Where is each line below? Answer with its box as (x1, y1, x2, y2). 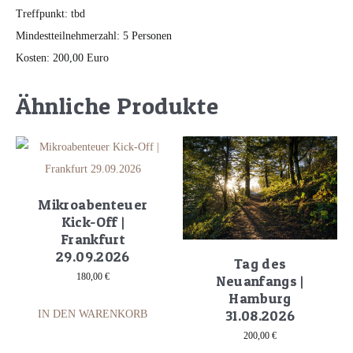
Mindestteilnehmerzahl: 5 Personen (16, 30, 172, 43)
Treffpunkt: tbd (16, 8, 85, 20)
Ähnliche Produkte (16, 91, 219, 121)
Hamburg (229, 289, 292, 307)
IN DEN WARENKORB (38, 308, 148, 321)
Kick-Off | (61, 214, 125, 231)
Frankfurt (60, 231, 126, 248)
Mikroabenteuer (38, 196, 148, 214)
